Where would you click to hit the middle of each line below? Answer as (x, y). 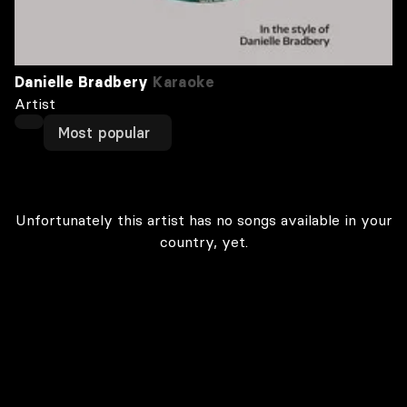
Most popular (104, 133)
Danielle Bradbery (82, 82)
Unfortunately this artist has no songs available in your (203, 220)
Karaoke (182, 82)
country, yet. (203, 242)
